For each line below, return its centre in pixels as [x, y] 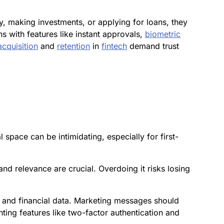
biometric [163, 34]
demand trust [153, 46]
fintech [114, 46]
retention [73, 46]
